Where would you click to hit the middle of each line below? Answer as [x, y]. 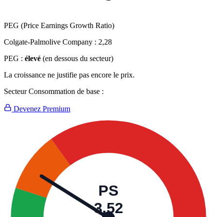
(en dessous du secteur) [78, 59]
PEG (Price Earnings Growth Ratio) [59, 26]
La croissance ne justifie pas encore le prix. [69, 75]
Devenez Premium [41, 109]
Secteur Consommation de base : [54, 92]
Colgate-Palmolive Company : [51, 42]
